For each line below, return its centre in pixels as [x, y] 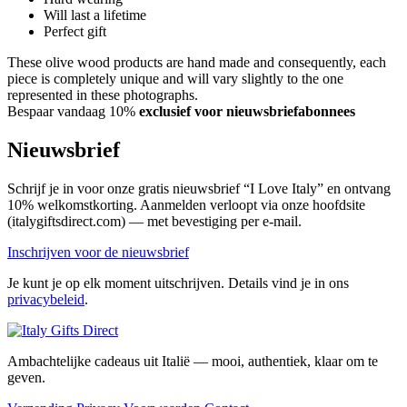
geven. [26, 377]
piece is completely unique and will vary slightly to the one [175, 79]
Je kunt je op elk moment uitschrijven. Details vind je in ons [178, 283]
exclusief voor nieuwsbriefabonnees [247, 111]
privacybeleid [46, 299]
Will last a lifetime [95, 15]
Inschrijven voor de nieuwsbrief [98, 252]
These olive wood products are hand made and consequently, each [197, 62]
